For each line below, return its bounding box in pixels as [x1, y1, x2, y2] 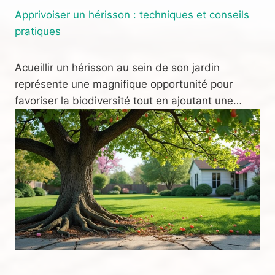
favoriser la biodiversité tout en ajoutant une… [15, 95, 242, 107]
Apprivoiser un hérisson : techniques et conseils [15, 9, 249, 21]
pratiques [15, 25, 61, 38]
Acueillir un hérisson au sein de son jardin [15, 61, 220, 74]
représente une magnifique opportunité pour [15, 78, 233, 91]
